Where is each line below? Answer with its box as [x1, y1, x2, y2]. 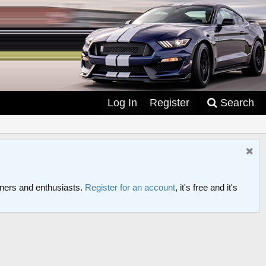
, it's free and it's [175, 182, 237, 193]
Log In [107, 97, 137, 109]
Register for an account [85, 182, 175, 193]
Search [220, 97, 254, 109]
